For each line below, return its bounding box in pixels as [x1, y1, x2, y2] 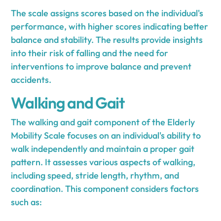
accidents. [11, 74, 52, 85]
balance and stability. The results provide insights [11, 34, 203, 45]
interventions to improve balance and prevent [11, 60, 192, 72]
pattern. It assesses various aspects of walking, [11, 156, 196, 168]
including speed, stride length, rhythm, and [11, 169, 180, 181]
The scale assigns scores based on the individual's [11, 7, 204, 19]
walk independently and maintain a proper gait [11, 143, 195, 154]
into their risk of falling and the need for [11, 47, 169, 59]
